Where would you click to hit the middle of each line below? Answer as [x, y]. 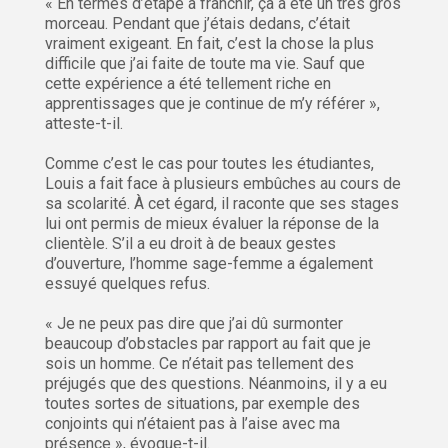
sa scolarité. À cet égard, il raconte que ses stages [222, 204]
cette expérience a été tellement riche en [188, 84]
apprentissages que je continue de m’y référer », [212, 104]
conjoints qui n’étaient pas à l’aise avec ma [192, 424]
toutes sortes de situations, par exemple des [202, 404]
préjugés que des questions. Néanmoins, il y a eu [216, 384]
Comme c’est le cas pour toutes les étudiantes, [209, 164]
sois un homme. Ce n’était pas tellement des [199, 364]
